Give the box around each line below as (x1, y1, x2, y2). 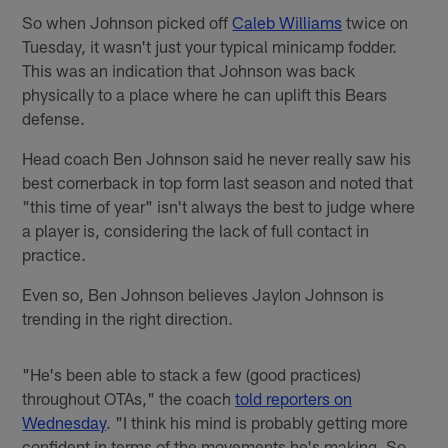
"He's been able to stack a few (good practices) (22, 364, 362, 385)
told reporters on (235, 388, 353, 409)
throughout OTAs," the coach (22, 388, 236, 409)
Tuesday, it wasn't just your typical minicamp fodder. (22, 36, 398, 57)
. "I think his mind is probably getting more (106, 412, 409, 433)
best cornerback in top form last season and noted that (22, 172, 414, 193)
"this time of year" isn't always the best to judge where (22, 196, 416, 217)
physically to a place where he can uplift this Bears (22, 84, 388, 105)
